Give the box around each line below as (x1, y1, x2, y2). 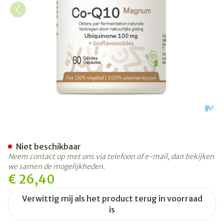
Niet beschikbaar (16, 141, 81, 151)
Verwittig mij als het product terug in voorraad (21, 193, 202, 203)
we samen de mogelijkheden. (8, 162, 105, 171)
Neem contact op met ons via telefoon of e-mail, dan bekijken (8, 152, 214, 161)
